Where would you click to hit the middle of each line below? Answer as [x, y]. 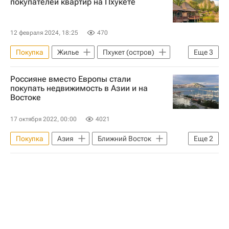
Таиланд [78, 68]
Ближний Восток [124, 139]
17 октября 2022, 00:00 [43, 119]
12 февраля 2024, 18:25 [44, 33]
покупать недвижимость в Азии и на [79, 88]
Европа [101, 154]
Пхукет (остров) [129, 52]
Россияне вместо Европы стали [71, 79]
